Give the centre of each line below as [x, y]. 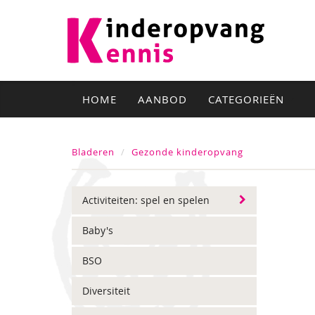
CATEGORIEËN [248, 99]
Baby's [98, 230]
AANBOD [162, 99]
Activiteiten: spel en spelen [146, 200]
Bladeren [93, 152]
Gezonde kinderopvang [187, 152]
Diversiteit [106, 291]
